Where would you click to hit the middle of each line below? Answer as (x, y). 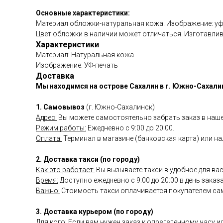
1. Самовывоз (60, 107)
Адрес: (46, 117)
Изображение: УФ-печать (77, 65)
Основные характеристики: (83, 13)
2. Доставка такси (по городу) (88, 159)
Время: (47, 180)
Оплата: (49, 138)
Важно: (48, 191)
